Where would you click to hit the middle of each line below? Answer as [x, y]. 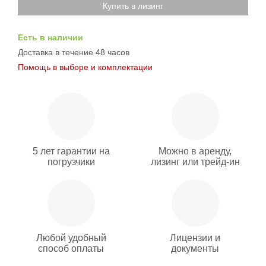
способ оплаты [71, 248]
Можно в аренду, [195, 151]
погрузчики [71, 162]
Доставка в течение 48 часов [74, 52]
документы [195, 248]
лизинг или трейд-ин [195, 162]
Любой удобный [71, 238]
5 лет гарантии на [71, 151]
